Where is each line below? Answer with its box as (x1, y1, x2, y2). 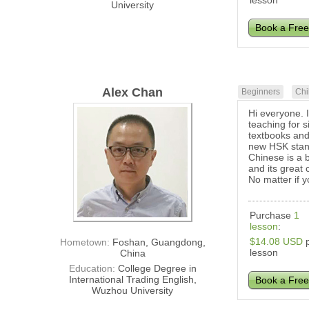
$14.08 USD (250, 236, 303, 248)
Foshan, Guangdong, (112, 237, 206, 248)
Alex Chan (102, 86, 163, 100)
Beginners (241, 87, 281, 97)
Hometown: (59, 237, 112, 248)
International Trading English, (68, 274, 197, 286)
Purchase (250, 210, 295, 221)
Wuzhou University (92, 285, 174, 297)
